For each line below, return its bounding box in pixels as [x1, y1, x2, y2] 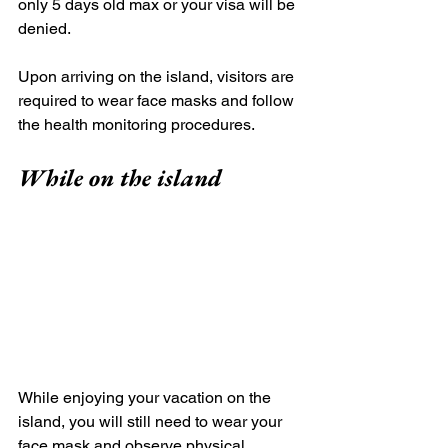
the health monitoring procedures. [18, 114, 255, 134]
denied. [18, 18, 74, 38]
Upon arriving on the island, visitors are [18, 66, 298, 86]
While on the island [18, 161, 222, 193]
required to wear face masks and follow [18, 90, 298, 110]
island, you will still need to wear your [18, 412, 286, 431]
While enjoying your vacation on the [18, 388, 275, 407]
